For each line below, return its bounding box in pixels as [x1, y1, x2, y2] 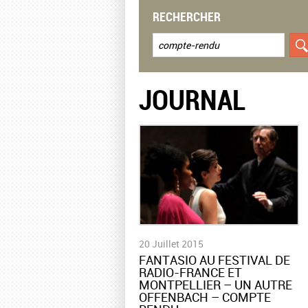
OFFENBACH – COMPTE [139, 288, 271, 305]
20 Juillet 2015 [139, 236, 203, 250]
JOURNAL [139, 80, 245, 118]
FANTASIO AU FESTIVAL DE [139, 251, 290, 268]
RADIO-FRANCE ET [139, 263, 242, 280]
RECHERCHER [153, 8, 221, 25]
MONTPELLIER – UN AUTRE [139, 276, 292, 293]
